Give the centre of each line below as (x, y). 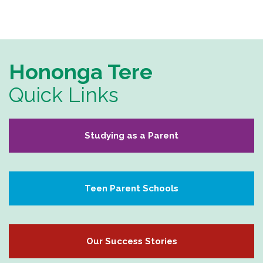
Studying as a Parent (131, 135)
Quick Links (64, 95)
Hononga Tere (81, 71)
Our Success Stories (131, 241)
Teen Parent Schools (131, 188)
